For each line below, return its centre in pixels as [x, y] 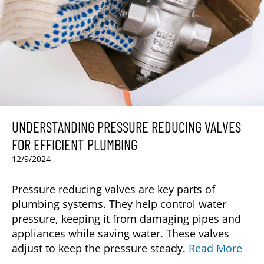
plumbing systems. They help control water [119, 204]
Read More [215, 248]
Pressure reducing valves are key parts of [113, 189]
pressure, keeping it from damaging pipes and [126, 218]
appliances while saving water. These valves [121, 233]
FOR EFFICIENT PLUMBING [75, 144]
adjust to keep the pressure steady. [100, 248]
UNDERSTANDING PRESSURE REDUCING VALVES [126, 126]
